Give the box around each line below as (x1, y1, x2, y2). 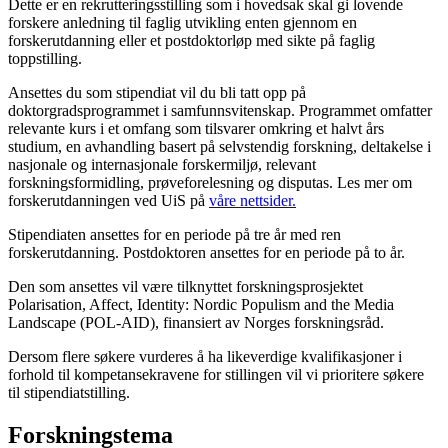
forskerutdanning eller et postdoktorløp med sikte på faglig (8, 32, 375, 50)
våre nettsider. (209, 192, 296, 210)
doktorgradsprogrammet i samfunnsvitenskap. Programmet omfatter (8, 102, 432, 120)
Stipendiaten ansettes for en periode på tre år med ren (8, 226, 341, 244)
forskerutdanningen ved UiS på (8, 192, 209, 210)
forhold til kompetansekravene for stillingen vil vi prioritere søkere (8, 366, 424, 384)
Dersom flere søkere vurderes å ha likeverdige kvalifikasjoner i (8, 348, 402, 366)
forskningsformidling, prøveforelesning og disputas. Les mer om (8, 174, 412, 192)
